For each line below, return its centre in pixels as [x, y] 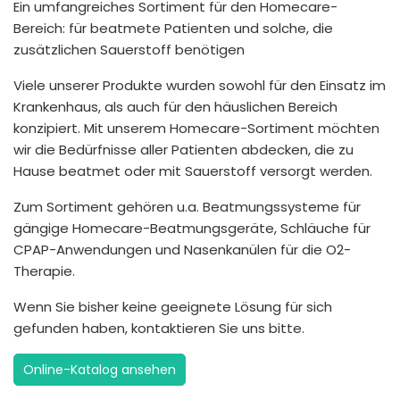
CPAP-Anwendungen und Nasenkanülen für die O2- [182, 249]
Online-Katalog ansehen [100, 369]
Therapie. [44, 271]
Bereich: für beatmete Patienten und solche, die [173, 28]
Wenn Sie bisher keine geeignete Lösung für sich [173, 306]
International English [199, 70]
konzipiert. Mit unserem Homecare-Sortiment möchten [196, 128]
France [161, 39]
